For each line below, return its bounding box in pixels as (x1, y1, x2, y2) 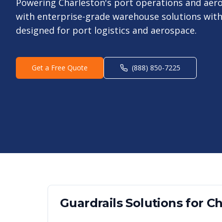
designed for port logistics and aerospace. (16, 24, 197, 37)
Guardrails (60, 196, 123, 211)
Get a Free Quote (32, 63, 88, 73)
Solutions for (122, 196, 207, 211)
